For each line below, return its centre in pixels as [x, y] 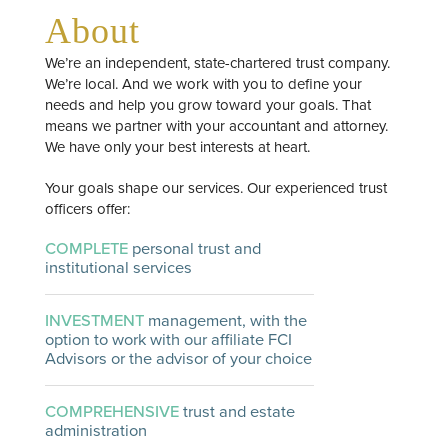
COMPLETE [88, 248]
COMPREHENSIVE [111, 411]
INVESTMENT [94, 320]
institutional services [118, 267]
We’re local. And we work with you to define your [203, 83]
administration [95, 430]
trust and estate [236, 411]
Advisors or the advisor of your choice [178, 358]
